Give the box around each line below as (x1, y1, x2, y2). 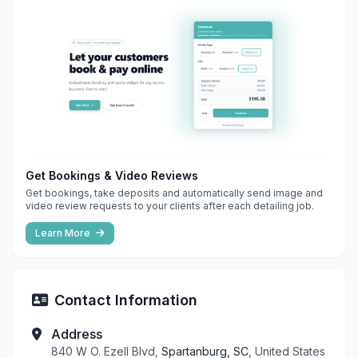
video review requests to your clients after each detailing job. (26, 199, 314, 212)
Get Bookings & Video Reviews (26, 168, 198, 182)
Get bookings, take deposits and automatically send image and (26, 186, 323, 199)
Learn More (35, 226, 93, 239)
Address (51, 325, 102, 342)
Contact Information (54, 291, 197, 308)
